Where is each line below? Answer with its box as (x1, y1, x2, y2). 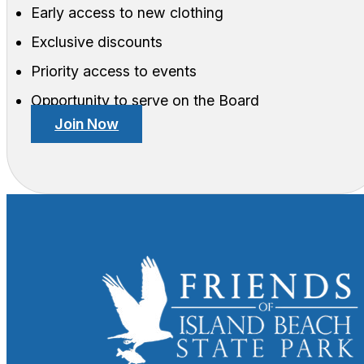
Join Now (54, 115, 119, 132)
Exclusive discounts (31, 32, 163, 50)
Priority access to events (31, 62, 197, 80)
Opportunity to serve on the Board (31, 91, 260, 109)
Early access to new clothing (31, 3, 224, 21)
